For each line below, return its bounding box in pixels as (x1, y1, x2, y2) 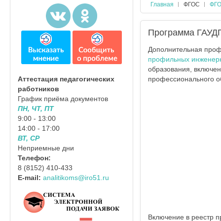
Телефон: (18, 154, 51, 162)
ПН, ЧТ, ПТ (18, 105, 54, 113)
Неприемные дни (18, 144, 74, 152)
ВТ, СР (18, 134, 39, 143)
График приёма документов (18, 95, 108, 103)
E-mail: (18, 174, 43, 182)
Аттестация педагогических (18, 75, 114, 83)
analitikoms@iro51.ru (43, 174, 109, 182)
